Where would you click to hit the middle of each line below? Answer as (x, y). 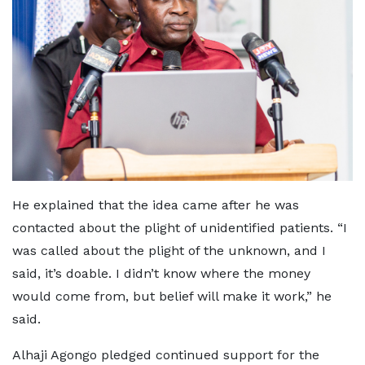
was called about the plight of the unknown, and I (169, 251)
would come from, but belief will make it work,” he (172, 297)
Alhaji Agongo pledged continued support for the (166, 355)
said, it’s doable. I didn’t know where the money (161, 274)
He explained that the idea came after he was (156, 205)
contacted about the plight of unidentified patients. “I (180, 228)
